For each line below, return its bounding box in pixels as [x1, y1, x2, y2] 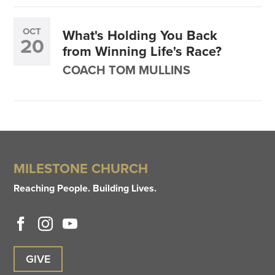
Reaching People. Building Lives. [14, 181, 157, 196]
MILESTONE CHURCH [14, 158, 149, 178]
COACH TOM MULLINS [63, 60, 191, 79]
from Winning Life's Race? [63, 41, 222, 61]
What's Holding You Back [63, 25, 218, 45]
